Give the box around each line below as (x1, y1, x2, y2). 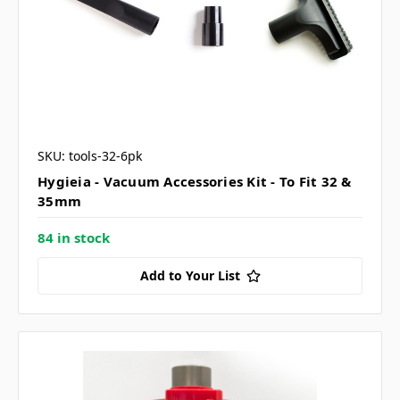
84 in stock (37, 229, 110, 247)
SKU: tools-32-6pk (37, 147, 142, 165)
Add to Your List (139, 267, 240, 285)
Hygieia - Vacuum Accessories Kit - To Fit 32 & (37, 172, 352, 191)
